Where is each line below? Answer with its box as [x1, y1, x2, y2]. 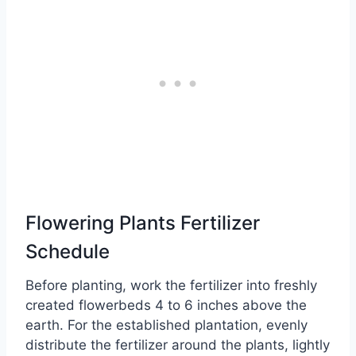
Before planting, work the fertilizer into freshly [25, 277, 317, 294]
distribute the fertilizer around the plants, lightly [25, 337, 330, 354]
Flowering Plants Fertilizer [25, 211, 260, 235]
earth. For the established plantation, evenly [25, 317, 308, 334]
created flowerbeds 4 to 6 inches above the [25, 297, 307, 314]
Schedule [25, 240, 110, 264]
